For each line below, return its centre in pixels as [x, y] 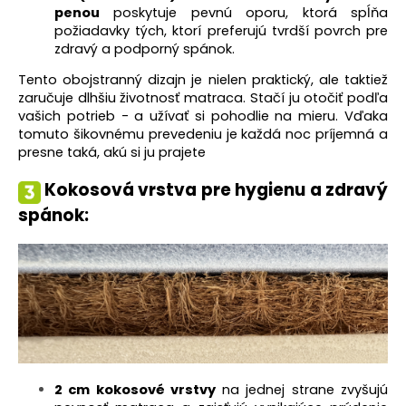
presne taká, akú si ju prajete [112, 153]
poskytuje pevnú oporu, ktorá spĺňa [244, 13]
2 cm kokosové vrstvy [135, 389]
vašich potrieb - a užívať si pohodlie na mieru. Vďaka [203, 116]
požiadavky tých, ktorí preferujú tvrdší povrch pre [221, 31]
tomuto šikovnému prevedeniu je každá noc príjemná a [203, 135]
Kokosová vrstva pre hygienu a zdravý [216, 190]
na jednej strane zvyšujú [302, 389]
